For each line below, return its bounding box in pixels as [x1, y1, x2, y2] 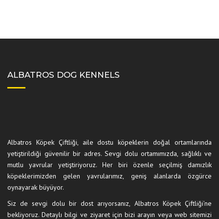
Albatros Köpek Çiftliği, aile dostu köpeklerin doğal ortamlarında [7, 138, 212, 147]
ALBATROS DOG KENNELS [7, 70, 120, 80]
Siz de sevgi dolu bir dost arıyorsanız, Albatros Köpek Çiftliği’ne [7, 199, 212, 208]
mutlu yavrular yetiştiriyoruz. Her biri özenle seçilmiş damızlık [7, 160, 212, 169]
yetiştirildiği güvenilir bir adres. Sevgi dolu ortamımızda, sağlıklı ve [7, 149, 212, 158]
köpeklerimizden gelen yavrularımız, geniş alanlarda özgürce [7, 172, 212, 180]
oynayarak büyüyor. [7, 183, 64, 192]
